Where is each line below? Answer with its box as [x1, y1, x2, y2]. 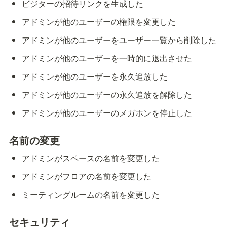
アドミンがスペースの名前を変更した [22, 152, 160, 164]
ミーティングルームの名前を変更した [22, 188, 160, 201]
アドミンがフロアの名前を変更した [22, 170, 152, 182]
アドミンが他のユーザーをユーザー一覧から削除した [22, 34, 217, 46]
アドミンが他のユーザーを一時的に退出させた [22, 52, 193, 64]
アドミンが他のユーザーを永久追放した [22, 70, 168, 83]
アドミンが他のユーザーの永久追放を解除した [22, 89, 193, 101]
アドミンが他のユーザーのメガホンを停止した [22, 107, 193, 119]
